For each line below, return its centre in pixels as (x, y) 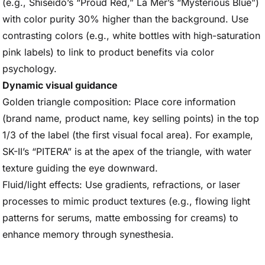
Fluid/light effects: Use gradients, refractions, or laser (121, 185)
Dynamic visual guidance (60, 85)
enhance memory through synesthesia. (88, 234)
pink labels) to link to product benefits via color (108, 52)
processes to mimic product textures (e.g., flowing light (126, 201)
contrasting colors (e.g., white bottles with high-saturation (131, 35)
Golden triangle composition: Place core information (119, 102)
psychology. (30, 69)
